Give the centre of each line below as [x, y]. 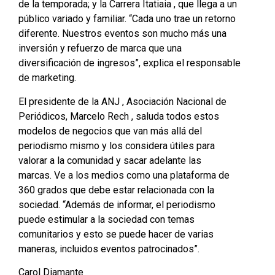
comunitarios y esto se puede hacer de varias [116, 234]
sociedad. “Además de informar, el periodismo [117, 204]
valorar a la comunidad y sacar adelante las [110, 160]
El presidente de [55, 101]
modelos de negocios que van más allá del [110, 131]
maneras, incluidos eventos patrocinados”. [109, 249]
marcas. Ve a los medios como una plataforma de [124, 175]
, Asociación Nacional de [173, 101]
